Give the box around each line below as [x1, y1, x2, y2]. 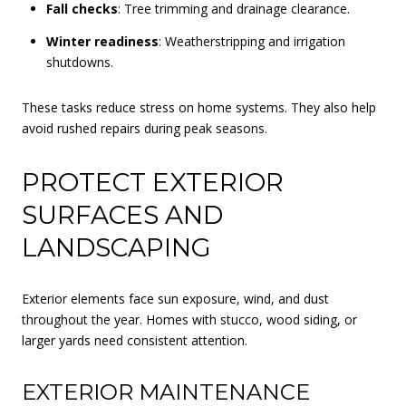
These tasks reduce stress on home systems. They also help [22, 99, 376, 117]
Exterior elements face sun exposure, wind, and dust [22, 289, 329, 307]
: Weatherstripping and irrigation [158, 33, 345, 51]
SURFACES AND [22, 199, 223, 231]
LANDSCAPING [22, 232, 211, 264]
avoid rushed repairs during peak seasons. [22, 120, 267, 138]
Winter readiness [45, 33, 159, 51]
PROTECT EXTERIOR [22, 167, 284, 198]
